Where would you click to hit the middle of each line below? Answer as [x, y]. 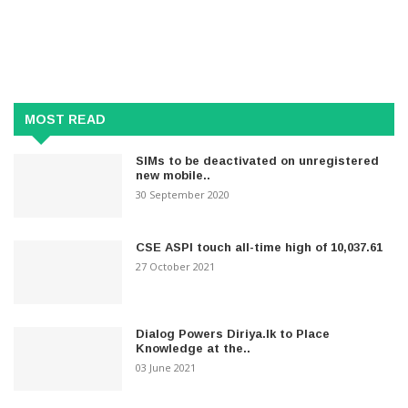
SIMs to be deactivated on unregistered [258, 160]
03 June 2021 [166, 367]
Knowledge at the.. [194, 348]
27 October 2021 [176, 266]
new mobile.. [173, 175]
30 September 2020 [183, 194]
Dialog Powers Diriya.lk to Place [233, 333]
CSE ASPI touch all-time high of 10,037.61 [260, 247]
